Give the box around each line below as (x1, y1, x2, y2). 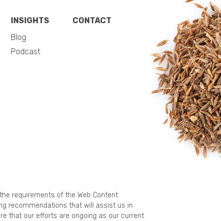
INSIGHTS (11, 15, 49, 25)
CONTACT (73, 15, 111, 25)
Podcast (11, 46, 40, 56)
